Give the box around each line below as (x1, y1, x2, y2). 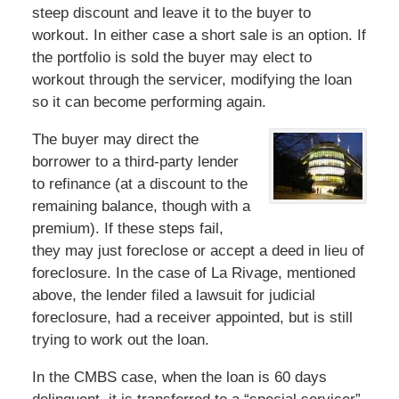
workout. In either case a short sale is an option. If (31, 26, 366, 44)
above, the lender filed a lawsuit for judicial (31, 286, 315, 304)
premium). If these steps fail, (31, 219, 224, 237)
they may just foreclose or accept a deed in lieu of (31, 241, 364, 259)
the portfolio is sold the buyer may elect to (31, 48, 312, 66)
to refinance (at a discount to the (31, 175, 248, 192)
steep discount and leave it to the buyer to (31, 4, 311, 21)
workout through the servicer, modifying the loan (31, 70, 352, 88)
